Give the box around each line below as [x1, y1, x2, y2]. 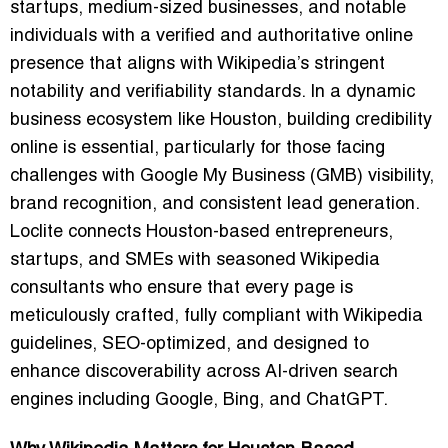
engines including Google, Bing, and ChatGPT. [10, 391, 388, 409]
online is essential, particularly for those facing [10, 139, 385, 157]
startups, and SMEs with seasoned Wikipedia [10, 251, 380, 269]
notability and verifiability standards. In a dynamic [10, 83, 415, 101]
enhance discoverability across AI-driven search [10, 363, 398, 381]
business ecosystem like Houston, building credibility [10, 111, 432, 129]
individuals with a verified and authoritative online [10, 27, 413, 45]
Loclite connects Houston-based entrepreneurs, [10, 223, 393, 241]
